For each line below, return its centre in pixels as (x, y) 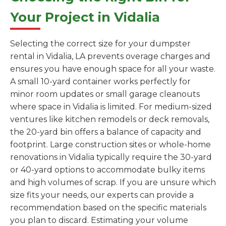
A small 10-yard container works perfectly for (100, 81)
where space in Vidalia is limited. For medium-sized (111, 106)
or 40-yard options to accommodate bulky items (107, 169)
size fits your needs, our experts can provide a (102, 195)
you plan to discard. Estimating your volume (99, 220)
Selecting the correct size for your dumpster (100, 43)
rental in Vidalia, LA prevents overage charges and (110, 56)
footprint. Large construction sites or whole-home (110, 144)
